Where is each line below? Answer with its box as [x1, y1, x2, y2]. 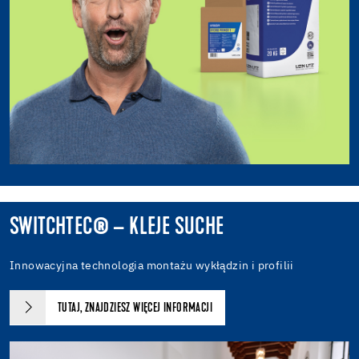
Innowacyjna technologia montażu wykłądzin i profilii [10, 260, 294, 272]
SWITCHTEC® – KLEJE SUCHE [10, 216, 224, 241]
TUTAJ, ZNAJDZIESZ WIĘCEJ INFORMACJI [58, 302, 212, 316]
